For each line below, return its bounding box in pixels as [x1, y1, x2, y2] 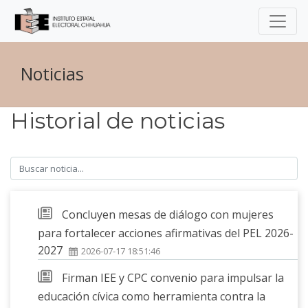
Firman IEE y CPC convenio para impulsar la [62, 269, 284, 285]
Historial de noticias [10, 107, 225, 135]
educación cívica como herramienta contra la [38, 288, 265, 304]
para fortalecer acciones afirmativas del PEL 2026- [38, 225, 294, 241]
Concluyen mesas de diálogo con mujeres [62, 206, 274, 222]
